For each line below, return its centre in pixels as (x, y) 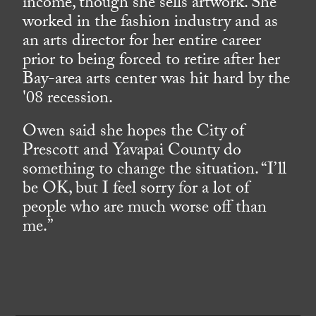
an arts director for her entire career (142, 43)
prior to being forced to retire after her (152, 62)
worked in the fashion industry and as (151, 24)
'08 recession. (68, 100)
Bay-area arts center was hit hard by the (157, 81)
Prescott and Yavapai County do (132, 152)
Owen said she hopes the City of (134, 133)
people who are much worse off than (145, 209)
